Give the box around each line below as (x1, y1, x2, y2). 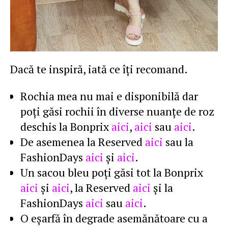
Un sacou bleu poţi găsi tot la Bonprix (20, 165, 203, 180)
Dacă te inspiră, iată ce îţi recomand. (10, 62, 188, 76)
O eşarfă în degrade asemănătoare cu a (20, 211, 208, 225)
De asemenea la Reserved (20, 134, 145, 149)
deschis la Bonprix (20, 119, 111, 134)
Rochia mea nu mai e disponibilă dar (20, 89, 198, 103)
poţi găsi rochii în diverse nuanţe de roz (20, 104, 214, 119)
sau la (163, 134, 193, 149)
